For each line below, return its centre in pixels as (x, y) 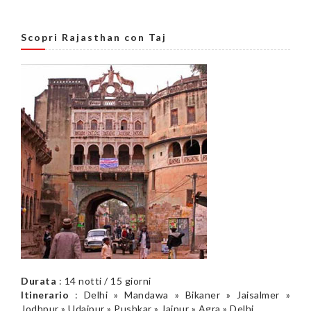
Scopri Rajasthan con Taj (94, 37)
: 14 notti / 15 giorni (104, 280)
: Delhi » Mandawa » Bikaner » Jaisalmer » (179, 294)
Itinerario (45, 294)
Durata (39, 280)
